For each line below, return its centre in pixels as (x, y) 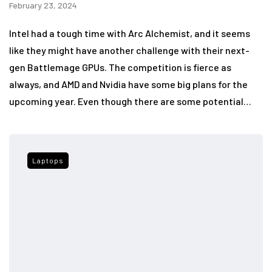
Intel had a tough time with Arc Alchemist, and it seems (130, 33)
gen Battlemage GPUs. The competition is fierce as (120, 67)
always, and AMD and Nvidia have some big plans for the (128, 84)
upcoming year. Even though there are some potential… (130, 101)
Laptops (48, 160)
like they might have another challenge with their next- (129, 50)
